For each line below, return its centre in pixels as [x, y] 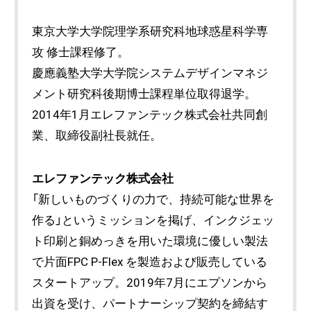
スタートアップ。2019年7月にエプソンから [150, 282]
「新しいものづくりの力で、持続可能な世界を [153, 199]
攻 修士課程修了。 [81, 52]
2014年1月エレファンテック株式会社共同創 [150, 115]
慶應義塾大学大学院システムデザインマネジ [150, 73]
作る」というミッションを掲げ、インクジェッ [153, 220]
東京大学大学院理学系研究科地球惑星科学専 [150, 32]
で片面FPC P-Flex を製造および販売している [150, 261]
